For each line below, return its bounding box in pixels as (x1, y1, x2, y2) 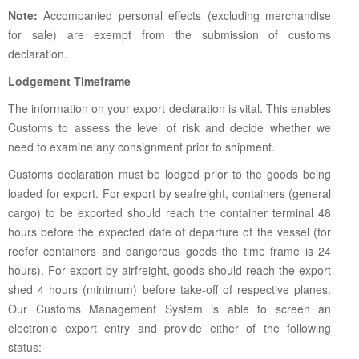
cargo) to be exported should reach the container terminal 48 (8, 204, 331, 220)
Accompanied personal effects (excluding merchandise (38, 7, 331, 23)
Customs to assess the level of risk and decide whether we (8, 119, 331, 135)
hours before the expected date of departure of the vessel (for (8, 224, 331, 240)
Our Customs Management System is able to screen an (8, 301, 331, 317)
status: (8, 339, 42, 355)
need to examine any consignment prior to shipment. (8, 139, 278, 155)
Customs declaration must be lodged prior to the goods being (8, 166, 331, 182)
